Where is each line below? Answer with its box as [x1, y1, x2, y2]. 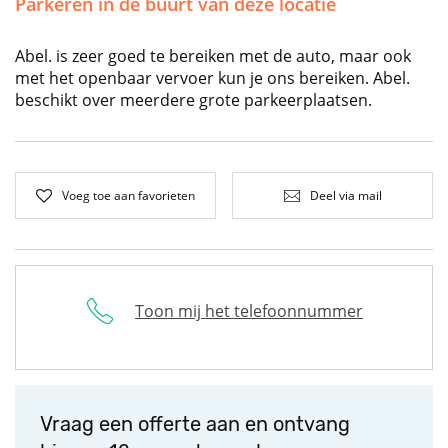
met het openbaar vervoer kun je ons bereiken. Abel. [15, 67, 410, 90]
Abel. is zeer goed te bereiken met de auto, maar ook [15, 45, 411, 68]
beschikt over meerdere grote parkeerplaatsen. [15, 89, 372, 112]
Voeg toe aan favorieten [62, 186, 195, 204]
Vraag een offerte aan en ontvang [40, 412, 350, 437]
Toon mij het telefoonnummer [135, 300, 363, 323]
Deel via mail [309, 186, 382, 204]
